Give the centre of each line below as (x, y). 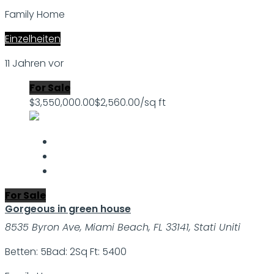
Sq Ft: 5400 (101, 252)
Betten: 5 (26, 252)
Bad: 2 (61, 252)
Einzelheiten (33, 39)
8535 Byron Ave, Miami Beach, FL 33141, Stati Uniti (123, 228)
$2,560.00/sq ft (130, 103)
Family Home (35, 15)
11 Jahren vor (34, 64)
